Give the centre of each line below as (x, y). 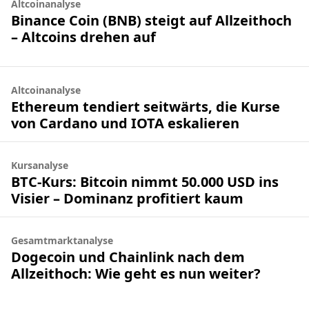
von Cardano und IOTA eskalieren (125, 123)
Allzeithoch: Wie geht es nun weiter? (136, 273)
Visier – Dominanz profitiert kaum (127, 198)
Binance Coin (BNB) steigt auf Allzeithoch (151, 20)
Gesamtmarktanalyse (62, 240)
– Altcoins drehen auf (83, 37)
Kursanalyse (40, 165)
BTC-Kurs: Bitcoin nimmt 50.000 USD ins (145, 181)
